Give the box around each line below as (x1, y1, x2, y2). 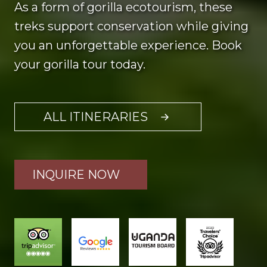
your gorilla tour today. (14, 57, 145, 72)
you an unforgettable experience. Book (14, 38, 242, 52)
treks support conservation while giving (14, 19, 249, 33)
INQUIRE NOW (32, 167, 120, 182)
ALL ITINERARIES (44, 110, 148, 124)
